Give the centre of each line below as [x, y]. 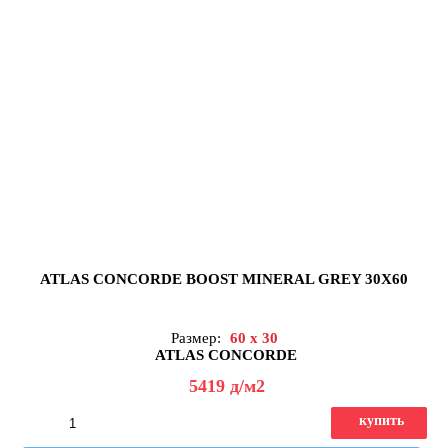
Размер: [197, 337]
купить [381, 420]
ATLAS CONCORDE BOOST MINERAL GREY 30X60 [224, 278]
